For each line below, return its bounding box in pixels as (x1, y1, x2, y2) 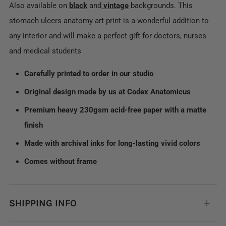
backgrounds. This (129, 1, 193, 11)
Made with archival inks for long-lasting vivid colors (24, 139, 200, 148)
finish (24, 121, 43, 130)
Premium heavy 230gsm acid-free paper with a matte (24, 105, 206, 115)
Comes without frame (24, 157, 97, 166)
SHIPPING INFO (9, 198, 77, 209)
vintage (103, 1, 129, 11)
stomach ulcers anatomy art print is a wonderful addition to (9, 16, 209, 26)
